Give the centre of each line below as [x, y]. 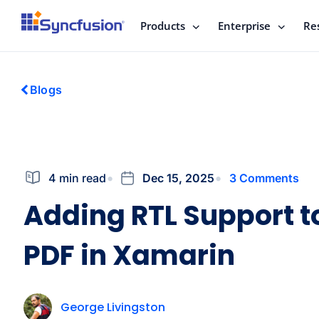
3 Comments [264, 178]
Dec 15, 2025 [178, 178]
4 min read [77, 178]
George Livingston [113, 307]
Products [163, 26]
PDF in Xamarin [129, 255]
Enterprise [244, 26]
